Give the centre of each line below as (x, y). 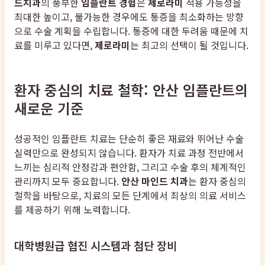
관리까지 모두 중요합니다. (68, 181)
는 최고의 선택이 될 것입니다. (189, 45)
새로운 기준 (49, 108)
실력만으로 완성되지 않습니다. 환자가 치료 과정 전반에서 (129, 152)
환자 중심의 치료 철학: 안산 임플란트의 (131, 89)
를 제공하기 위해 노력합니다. (72, 209)
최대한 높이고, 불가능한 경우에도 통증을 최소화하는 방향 (129, 16)
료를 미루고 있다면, (54, 45)
